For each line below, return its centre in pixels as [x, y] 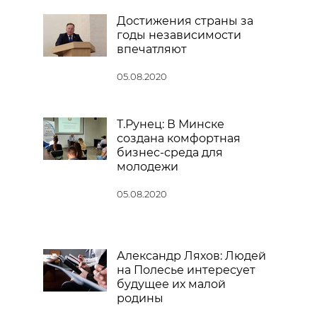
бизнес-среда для [170, 152]
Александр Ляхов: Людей [191, 256]
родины [140, 298]
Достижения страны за [185, 21]
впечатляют [152, 49]
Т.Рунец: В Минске [171, 124]
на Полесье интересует [186, 270]
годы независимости [179, 35]
